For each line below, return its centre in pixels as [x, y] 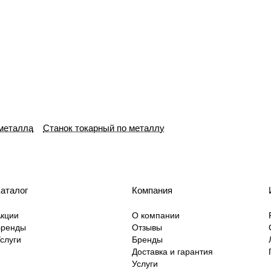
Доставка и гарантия [172, 252]
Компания [152, 191]
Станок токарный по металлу [104, 128]
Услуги [145, 264]
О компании [156, 216]
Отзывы [147, 228]
